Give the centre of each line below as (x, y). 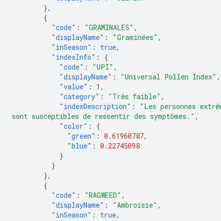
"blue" (79, 146)
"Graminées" (135, 37)
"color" (74, 126)
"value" (74, 87)
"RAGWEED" (103, 195)
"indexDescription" (95, 106)
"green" (81, 136)
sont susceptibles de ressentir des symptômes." (103, 116)
